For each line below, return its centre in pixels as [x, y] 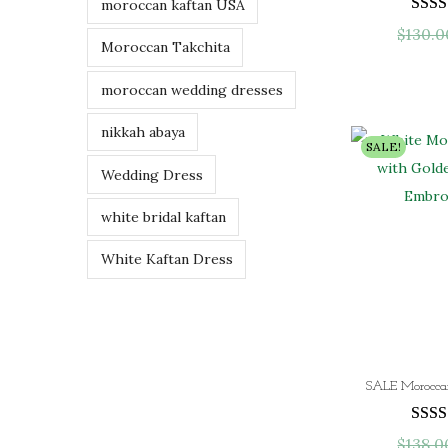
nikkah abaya [142, 132]
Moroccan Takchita [165, 47]
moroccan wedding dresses [191, 89]
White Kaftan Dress [166, 259]
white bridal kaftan [163, 216]
